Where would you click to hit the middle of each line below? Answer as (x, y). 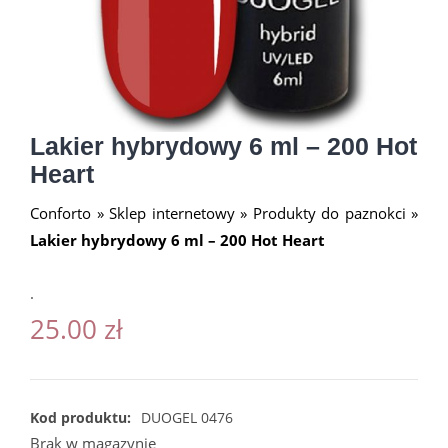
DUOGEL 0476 (187, 417)
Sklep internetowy (172, 213)
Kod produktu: (80, 417)
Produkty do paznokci (329, 213)
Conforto (60, 213)
